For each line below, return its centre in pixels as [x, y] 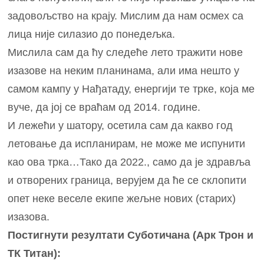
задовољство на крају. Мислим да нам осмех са [126, 16]
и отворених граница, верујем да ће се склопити [127, 180]
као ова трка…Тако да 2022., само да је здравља [129, 162]
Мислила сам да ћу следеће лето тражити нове [126, 52]
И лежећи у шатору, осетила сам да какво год [121, 125]
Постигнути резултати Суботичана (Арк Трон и [131, 235]
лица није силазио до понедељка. [92, 34]
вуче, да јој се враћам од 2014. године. [104, 107]
